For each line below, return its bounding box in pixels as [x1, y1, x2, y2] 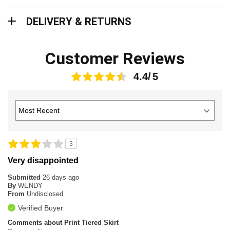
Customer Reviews [45, 49, 185, 69]
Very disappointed [8, 156, 79, 165]
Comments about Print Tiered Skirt [8, 219, 119, 227]
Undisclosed [27, 190, 63, 198]
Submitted [8, 174, 43, 182]
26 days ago [43, 174, 79, 182]
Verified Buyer [18, 204, 63, 213]
